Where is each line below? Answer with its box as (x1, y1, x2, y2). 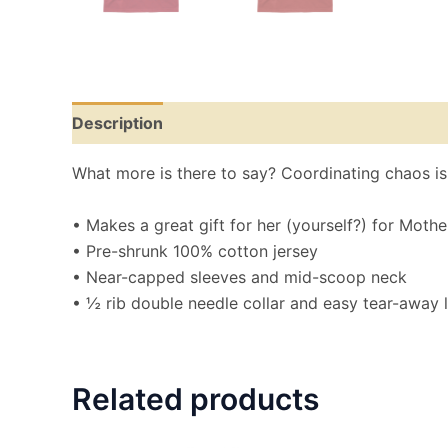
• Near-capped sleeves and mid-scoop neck (72, 266, 407, 287)
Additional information (184, 113, 358, 133)
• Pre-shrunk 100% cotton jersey (72, 240, 318, 261)
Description (72, 113, 163, 133)
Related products (72, 380, 319, 417)
